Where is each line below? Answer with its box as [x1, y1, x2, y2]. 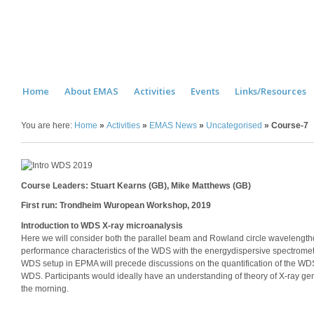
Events [191, 85, 219, 97]
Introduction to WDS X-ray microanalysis [21, 221, 183, 231]
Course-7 [271, 121, 308, 130]
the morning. [21, 284, 69, 294]
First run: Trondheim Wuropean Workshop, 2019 [21, 200, 211, 211]
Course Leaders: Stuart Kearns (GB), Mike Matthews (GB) [21, 180, 251, 191]
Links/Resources [235, 85, 306, 97]
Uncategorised [206, 121, 262, 130]
